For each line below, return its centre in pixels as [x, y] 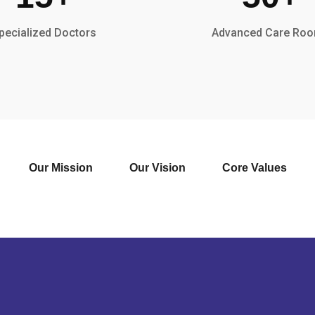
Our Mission [60, 167]
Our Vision [157, 167]
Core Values [254, 167]
